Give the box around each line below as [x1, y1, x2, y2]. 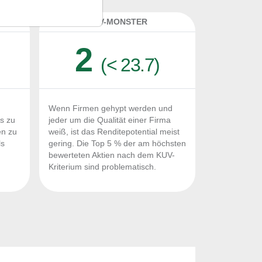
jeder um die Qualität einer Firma [49, 116, 171, 125]
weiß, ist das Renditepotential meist [49, 127, 180, 136]
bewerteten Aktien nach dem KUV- [49, 151, 175, 160]
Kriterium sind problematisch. [49, 163, 156, 171]
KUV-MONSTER [87, 17, 147, 26]
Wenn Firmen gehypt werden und [49, 104, 173, 113]
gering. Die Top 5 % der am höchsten [49, 139, 186, 148]
